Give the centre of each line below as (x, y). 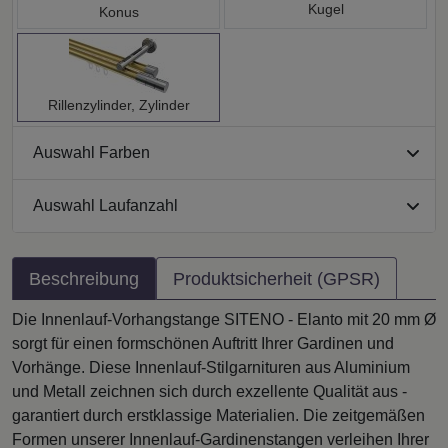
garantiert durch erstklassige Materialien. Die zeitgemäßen (218, 415)
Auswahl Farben (91, 153)
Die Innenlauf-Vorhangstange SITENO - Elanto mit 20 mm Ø (224, 319)
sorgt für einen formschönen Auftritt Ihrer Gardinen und (203, 343)
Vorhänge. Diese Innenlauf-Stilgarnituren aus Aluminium (211, 367)
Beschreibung (84, 278)
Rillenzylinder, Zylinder (118, 104)
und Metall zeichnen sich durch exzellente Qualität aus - (209, 391)
